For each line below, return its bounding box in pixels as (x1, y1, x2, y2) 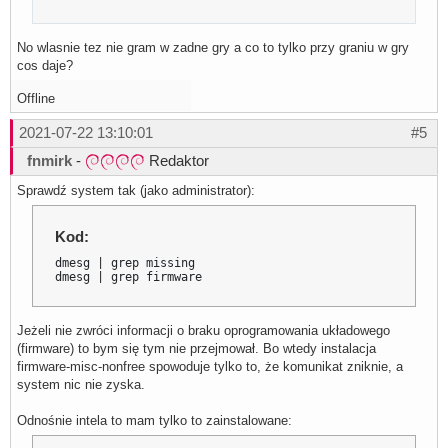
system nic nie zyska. (17, 376, 145, 392)
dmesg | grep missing (55, 256, 196, 271)
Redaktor (145, 152, 209, 170)
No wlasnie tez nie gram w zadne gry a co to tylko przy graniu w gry (17, 40, 409, 56)
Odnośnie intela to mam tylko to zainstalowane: (17, 412, 292, 428)
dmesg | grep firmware (55, 270, 203, 285)
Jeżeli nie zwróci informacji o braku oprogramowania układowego (17, 322, 390, 338)
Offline (17, 91, 55, 107)
